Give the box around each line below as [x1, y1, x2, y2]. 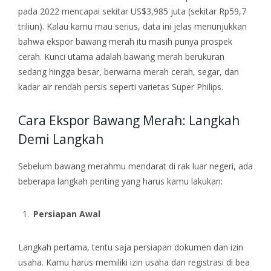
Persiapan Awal [33, 208, 100, 220]
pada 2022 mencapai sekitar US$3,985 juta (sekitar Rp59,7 [18, 5, 246, 17]
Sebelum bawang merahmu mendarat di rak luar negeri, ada [18, 160, 253, 172]
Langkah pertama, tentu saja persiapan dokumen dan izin [18, 241, 243, 253]
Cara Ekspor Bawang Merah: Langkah [18, 112, 240, 129]
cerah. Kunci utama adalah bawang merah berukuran [18, 50, 224, 62]
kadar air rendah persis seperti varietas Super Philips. [18, 80, 223, 93]
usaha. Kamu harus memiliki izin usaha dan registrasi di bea [18, 256, 250, 269]
